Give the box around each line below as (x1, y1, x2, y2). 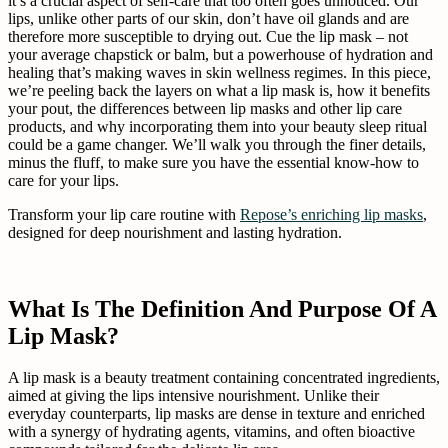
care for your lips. (8, 171, 119, 189)
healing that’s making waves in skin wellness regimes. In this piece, (8, 63, 431, 81)
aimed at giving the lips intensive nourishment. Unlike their (8, 387, 379, 405)
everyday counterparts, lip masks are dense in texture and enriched (8, 405, 425, 423)
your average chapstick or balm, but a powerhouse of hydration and (8, 45, 433, 63)
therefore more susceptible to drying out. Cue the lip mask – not (8, 27, 408, 45)
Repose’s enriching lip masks (240, 205, 423, 223)
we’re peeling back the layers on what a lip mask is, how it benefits (8, 81, 430, 99)
